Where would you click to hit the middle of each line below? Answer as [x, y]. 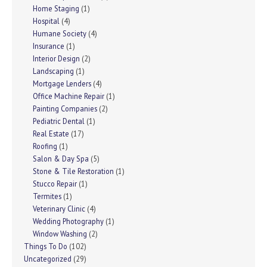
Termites [47, 196]
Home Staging [56, 9]
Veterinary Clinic [59, 209]
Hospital [46, 21]
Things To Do [46, 246]
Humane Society [60, 34]
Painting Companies [65, 109]
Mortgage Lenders [62, 84]
